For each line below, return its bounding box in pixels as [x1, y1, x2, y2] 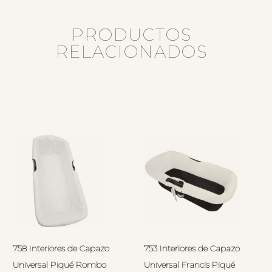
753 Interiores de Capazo [144, 243, 240, 254]
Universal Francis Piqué [144, 259, 235, 271]
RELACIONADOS [55, 41, 208, 62]
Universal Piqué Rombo [12, 259, 106, 271]
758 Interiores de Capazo [12, 243, 109, 254]
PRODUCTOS [71, 24, 192, 45]
